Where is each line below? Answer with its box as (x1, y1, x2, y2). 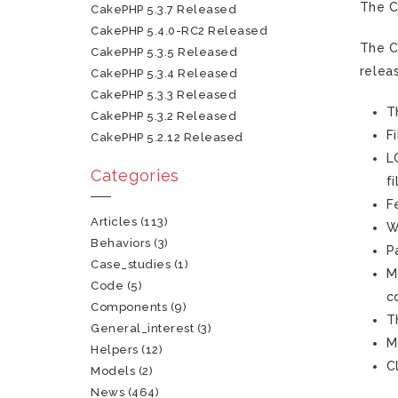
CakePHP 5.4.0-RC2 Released (91, 24, 268, 37)
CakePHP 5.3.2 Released (91, 109, 237, 123)
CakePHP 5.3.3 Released (91, 88, 237, 101)
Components (91, 300, 168, 314)
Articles (91, 215, 138, 228)
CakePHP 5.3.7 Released (91, 3, 237, 16)
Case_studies (91, 258, 171, 271)
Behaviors (91, 236, 151, 250)
